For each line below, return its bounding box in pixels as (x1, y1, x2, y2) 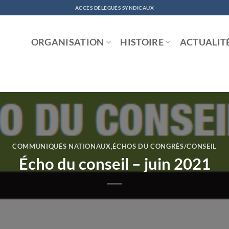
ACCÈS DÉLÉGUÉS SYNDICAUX (75, 5, 154, 11)
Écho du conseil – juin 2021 (18, 153, 211, 173)
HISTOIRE (120, 36, 164, 48)
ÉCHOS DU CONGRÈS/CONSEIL (112, 142, 217, 151)
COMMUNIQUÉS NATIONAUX (12, 142, 111, 151)
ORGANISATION (31, 36, 104, 48)
